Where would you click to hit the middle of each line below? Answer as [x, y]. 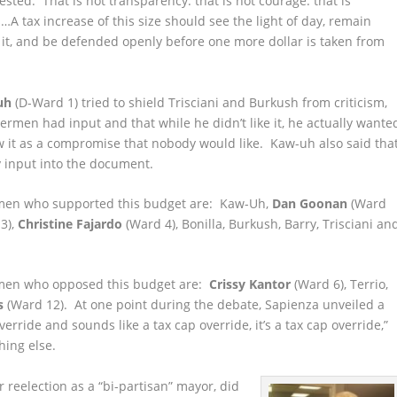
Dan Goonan [310, 204]
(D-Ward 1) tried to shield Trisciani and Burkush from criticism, [200, 102]
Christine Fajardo [70, 224]
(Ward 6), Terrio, [340, 284]
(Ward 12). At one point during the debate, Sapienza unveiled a [195, 305]
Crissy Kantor [250, 284]
